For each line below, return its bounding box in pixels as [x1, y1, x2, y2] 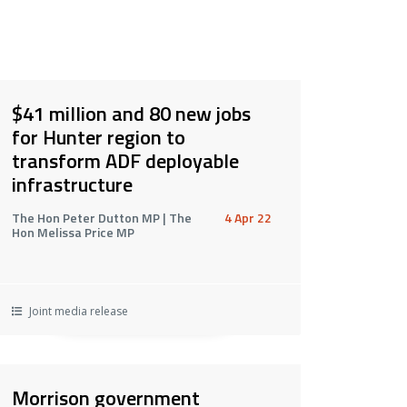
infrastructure [11, 168, 133, 200]
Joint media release [25, 303, 128, 319]
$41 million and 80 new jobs [11, 97, 251, 129]
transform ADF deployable [11, 144, 239, 176]
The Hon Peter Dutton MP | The [11, 207, 192, 227]
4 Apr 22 [223, 207, 272, 227]
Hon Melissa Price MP [11, 222, 134, 242]
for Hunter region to [11, 121, 185, 153]
